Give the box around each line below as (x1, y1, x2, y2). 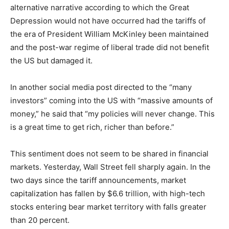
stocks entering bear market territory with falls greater (10, 201, 207, 212)
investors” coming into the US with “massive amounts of (10, 95, 213, 105)
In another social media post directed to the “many (10, 82, 192, 92)
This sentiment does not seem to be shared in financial (10, 148, 209, 158)
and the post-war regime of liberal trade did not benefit (10, 42, 209, 52)
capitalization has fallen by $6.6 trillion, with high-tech (10, 188, 205, 198)
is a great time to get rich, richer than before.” (10, 122, 174, 132)
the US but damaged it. (10, 55, 93, 65)
